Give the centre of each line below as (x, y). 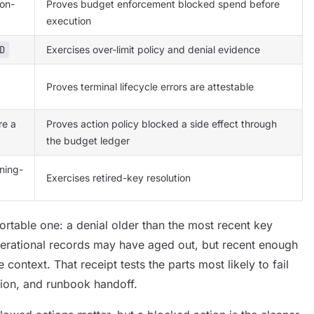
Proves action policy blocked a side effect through (162, 124)
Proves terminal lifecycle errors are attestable (150, 87)
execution (69, 21)
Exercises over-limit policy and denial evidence (153, 49)
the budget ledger (88, 141)
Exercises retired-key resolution (118, 178)
